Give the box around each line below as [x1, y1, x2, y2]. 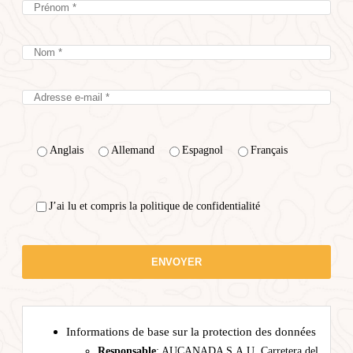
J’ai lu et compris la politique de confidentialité [49, 200, 260, 213]
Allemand [111, 143, 154, 156]
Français [251, 143, 288, 156]
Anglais [50, 143, 84, 156]
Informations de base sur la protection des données [66, 325, 316, 338]
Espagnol [182, 143, 223, 156]
